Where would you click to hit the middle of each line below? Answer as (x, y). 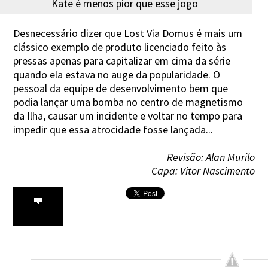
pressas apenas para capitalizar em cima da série (122, 60)
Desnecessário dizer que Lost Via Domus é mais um (128, 33)
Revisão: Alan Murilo (211, 157)
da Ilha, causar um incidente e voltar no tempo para (128, 115)
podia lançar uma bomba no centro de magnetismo (128, 102)
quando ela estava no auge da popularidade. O (117, 74)
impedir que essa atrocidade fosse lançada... (113, 129)
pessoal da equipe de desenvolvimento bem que (121, 88)
